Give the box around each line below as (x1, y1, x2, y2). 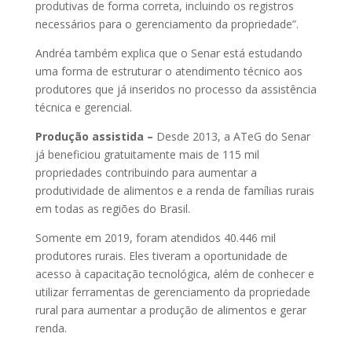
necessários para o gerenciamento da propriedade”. (35, 16, 299, 31)
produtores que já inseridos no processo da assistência (35, 82, 317, 97)
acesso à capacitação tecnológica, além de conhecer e (35, 266, 314, 281)
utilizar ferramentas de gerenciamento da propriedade (35, 284, 310, 299)
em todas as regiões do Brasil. (35, 201, 190, 216)
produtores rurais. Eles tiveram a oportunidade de (35, 248, 288, 263)
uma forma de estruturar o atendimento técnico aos (35, 64, 302, 79)
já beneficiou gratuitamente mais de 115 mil (35, 147, 259, 162)
